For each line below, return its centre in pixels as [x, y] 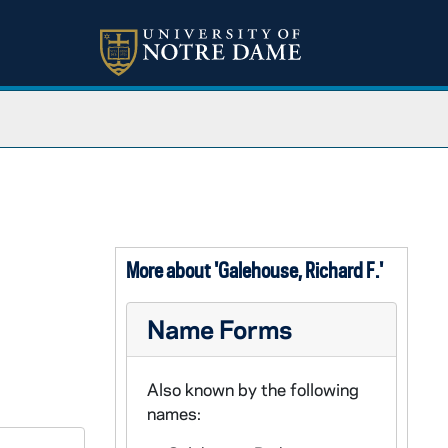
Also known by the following [252, 389]
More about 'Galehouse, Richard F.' [254, 270]
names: [173, 413]
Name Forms [219, 328]
